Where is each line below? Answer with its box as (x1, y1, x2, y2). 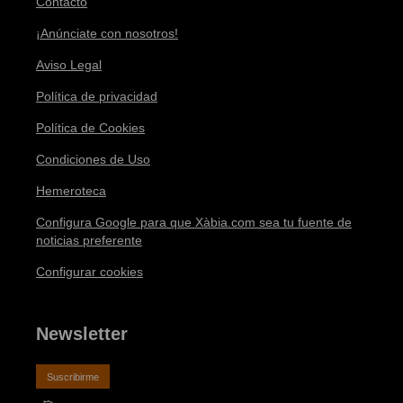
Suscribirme (47, 371, 99, 382)
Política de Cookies (36, 120, 145, 135)
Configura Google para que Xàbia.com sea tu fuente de (36, 214, 352, 229)
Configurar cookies (36, 264, 143, 279)
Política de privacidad (36, 88, 157, 103)
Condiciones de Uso (36, 151, 150, 166)
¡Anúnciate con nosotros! (36, 25, 178, 40)
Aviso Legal (36, 57, 102, 72)
